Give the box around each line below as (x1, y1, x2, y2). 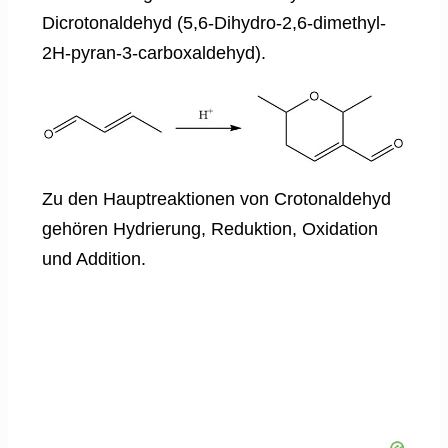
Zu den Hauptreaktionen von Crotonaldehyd (42, 189, 391, 210)
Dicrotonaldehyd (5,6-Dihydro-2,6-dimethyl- (42, 12, 386, 33)
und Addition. (42, 249, 146, 270)
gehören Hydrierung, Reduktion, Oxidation (42, 219, 378, 240)
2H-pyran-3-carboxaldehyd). (42, 42, 266, 63)
